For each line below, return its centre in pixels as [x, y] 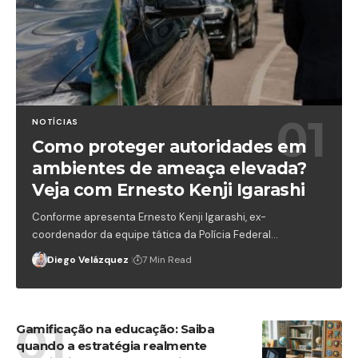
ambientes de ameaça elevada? [169, 169]
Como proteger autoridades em [169, 147]
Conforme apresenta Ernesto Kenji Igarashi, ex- [149, 217]
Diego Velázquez [88, 260]
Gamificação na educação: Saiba [115, 328]
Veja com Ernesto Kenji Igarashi [169, 190]
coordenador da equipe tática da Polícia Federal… [155, 235]
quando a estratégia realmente [111, 345]
